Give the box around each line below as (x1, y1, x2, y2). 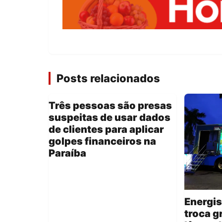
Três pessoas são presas (49, 100, 172, 112)
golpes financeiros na (49, 135, 156, 148)
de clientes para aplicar (49, 123, 164, 136)
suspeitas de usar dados (49, 111, 170, 124)
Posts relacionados (56, 72, 160, 85)
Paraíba (49, 147, 86, 160)
